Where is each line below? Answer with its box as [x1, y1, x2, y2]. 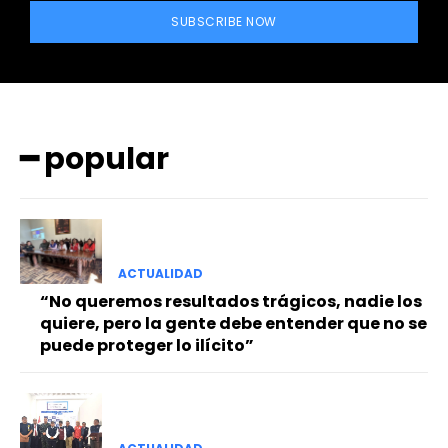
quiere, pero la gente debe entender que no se [40, 312, 427, 336]
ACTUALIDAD [117, 265, 203, 283]
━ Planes [162, 221, 286, 261]
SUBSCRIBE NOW [171, 13, 277, 31]
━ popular [20, 138, 169, 181]
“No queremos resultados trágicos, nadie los [40, 290, 422, 314]
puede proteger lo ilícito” [40, 334, 254, 358]
